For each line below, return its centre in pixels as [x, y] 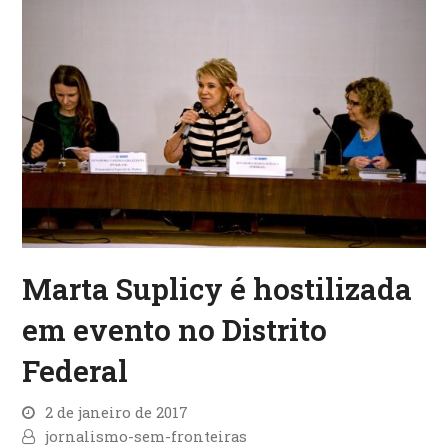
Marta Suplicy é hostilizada [217, 288]
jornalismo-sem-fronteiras [146, 436]
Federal [75, 370]
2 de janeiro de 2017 [117, 412]
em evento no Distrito [175, 329]
